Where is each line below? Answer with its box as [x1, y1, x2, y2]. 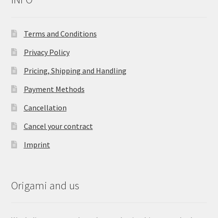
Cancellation [23, 103, 67, 113]
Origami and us [11, 178, 79, 192]
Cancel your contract [23, 121, 93, 131]
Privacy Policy [23, 47, 70, 57]
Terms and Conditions [23, 29, 97, 39]
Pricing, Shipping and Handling [23, 66, 127, 76]
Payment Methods [23, 84, 85, 94]
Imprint [23, 140, 50, 150]
